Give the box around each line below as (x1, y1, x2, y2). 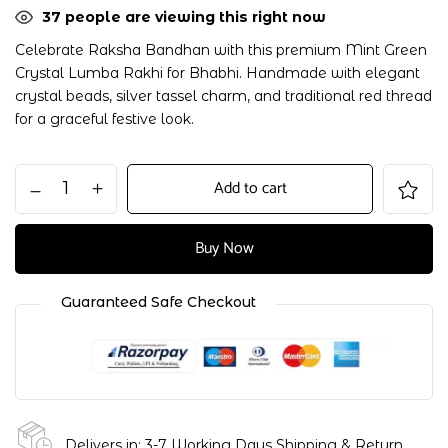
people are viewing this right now (61, 7, 326, 26)
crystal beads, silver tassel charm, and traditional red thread (15, 86, 432, 105)
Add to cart (213, 174, 287, 202)
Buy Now (194, 234, 254, 262)
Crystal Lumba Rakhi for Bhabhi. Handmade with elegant (15, 63, 420, 82)
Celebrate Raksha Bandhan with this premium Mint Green (15, 40, 427, 59)
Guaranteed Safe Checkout (61, 292, 256, 310)
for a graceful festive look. (15, 109, 194, 128)
